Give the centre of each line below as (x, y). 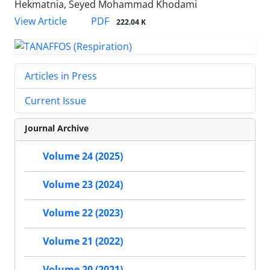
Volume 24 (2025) (83, 156)
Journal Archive (57, 128)
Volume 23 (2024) (83, 185)
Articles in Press (61, 76)
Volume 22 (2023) (83, 213)
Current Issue (55, 101)
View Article (41, 21)
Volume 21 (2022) (83, 241)
